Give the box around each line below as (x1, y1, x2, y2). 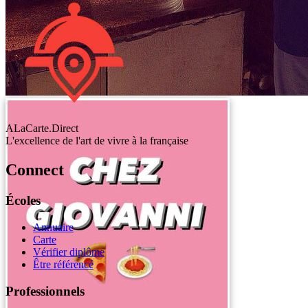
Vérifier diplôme (33, 245, 104, 258)
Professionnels (5, 283, 85, 298)
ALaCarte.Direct (5, 122, 78, 135)
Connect (5, 161, 64, 179)
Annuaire (33, 221, 74, 233)
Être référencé (33, 258, 93, 270)
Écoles (5, 193, 41, 208)
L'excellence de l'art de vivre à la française (5, 135, 188, 147)
